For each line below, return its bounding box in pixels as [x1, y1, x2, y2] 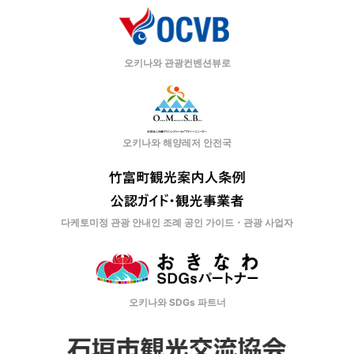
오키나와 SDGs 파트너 [128, 296, 226, 308]
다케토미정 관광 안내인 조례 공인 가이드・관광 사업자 [61, 216, 293, 228]
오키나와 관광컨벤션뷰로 [123, 56, 231, 69]
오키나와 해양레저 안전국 [122, 136, 232, 149]
